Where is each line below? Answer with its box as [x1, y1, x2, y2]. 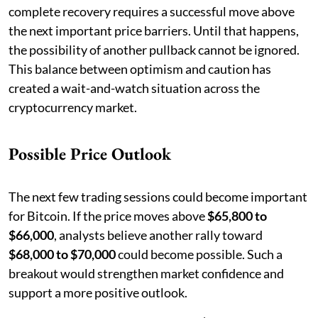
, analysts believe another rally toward [54, 226, 263, 243]
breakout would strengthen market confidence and [9, 265, 284, 281]
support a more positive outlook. [9, 284, 187, 300]
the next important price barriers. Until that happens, [9, 22, 299, 38]
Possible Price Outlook [9, 142, 171, 165]
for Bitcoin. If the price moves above [9, 207, 207, 224]
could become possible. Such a [116, 246, 283, 262]
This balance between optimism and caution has [9, 60, 271, 77]
